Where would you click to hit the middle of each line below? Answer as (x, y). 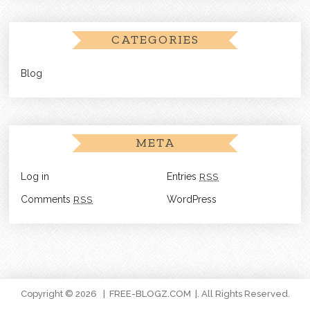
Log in (35, 176)
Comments (47, 199)
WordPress (192, 199)
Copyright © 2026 (60, 293)
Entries (183, 176)
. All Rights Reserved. (243, 293)
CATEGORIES (155, 39)
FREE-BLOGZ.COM (150, 293)
